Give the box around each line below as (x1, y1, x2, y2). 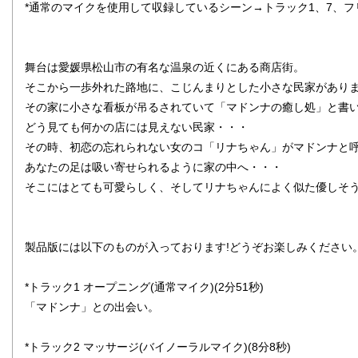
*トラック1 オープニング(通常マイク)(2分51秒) (25, 280, 264, 293)
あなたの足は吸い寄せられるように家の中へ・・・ (25, 161, 282, 173)
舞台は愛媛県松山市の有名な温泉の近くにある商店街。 (25, 61, 304, 74)
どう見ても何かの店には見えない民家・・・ (25, 121, 249, 133)
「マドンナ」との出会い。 (25, 300, 159, 313)
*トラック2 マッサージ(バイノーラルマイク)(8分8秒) (25, 340, 291, 353)
